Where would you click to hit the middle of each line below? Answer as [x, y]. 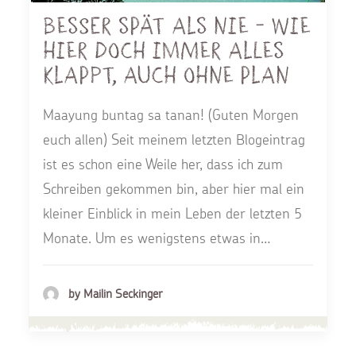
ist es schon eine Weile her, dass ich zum [163, 164]
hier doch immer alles [164, 51]
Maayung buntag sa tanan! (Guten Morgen [171, 115]
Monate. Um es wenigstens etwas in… [157, 238]
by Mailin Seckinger [116, 293]
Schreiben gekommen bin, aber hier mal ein [174, 189]
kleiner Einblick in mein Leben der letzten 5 [172, 214]
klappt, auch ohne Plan [166, 76]
